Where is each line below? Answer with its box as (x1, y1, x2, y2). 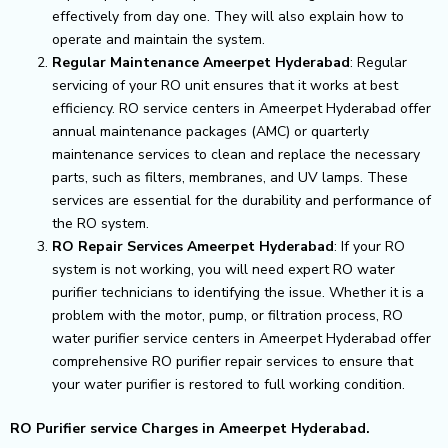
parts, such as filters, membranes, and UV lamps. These (52, 167, 408, 187)
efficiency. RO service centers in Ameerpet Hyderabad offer (52, 98, 431, 118)
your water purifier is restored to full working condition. (52, 374, 405, 394)
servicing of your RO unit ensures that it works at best (52, 75, 398, 95)
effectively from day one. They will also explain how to (52, 6, 404, 26)
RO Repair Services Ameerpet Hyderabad (52, 236, 334, 256)
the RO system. (52, 213, 149, 233)
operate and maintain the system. (52, 29, 265, 49)
